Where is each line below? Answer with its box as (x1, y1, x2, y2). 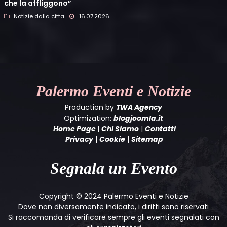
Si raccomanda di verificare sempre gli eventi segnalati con (8, 212, 219, 223)
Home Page (53, 124, 96, 134)
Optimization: (64, 113, 113, 124)
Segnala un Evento (50, 159, 177, 178)
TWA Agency (116, 102, 162, 113)
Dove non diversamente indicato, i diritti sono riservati (18, 202, 209, 212)
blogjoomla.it (113, 113, 163, 124)
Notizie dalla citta (14, 12, 64, 21)
